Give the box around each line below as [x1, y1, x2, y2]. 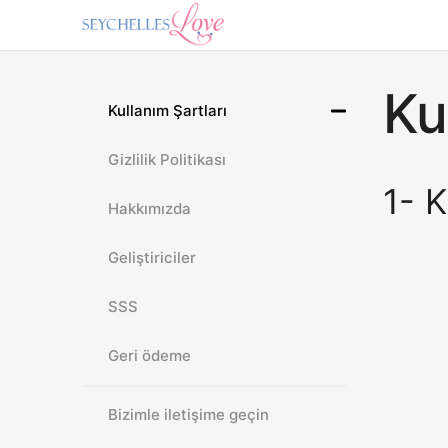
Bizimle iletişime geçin [108, 405, 270, 424]
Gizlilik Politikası [108, 150, 227, 169]
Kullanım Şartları [108, 101, 228, 120]
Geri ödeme [108, 346, 192, 365]
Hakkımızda [108, 199, 192, 218]
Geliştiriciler [108, 248, 197, 267]
